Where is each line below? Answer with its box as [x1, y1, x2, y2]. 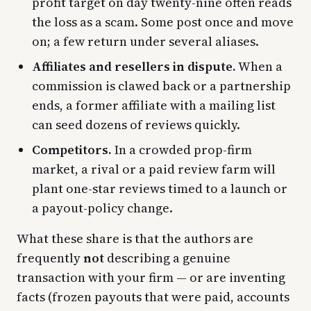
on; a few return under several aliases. [32, 32, 259, 50]
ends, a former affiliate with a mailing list [32, 96, 276, 114]
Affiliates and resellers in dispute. [32, 57, 236, 75]
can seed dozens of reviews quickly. [32, 115, 240, 133]
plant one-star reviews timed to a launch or [32, 179, 287, 197]
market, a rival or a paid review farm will [32, 160, 276, 178]
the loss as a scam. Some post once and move [32, 12, 294, 31]
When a [236, 57, 283, 75]
